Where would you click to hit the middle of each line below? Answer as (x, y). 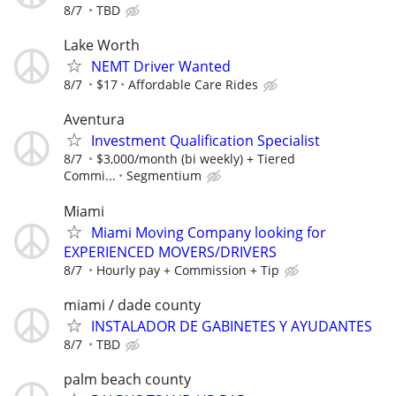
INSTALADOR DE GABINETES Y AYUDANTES (232, 326)
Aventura (94, 120)
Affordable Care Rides (193, 85)
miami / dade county (132, 305)
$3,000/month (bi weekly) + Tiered (196, 159)
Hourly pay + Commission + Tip (188, 270)
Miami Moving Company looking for (209, 232)
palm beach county (127, 379)
